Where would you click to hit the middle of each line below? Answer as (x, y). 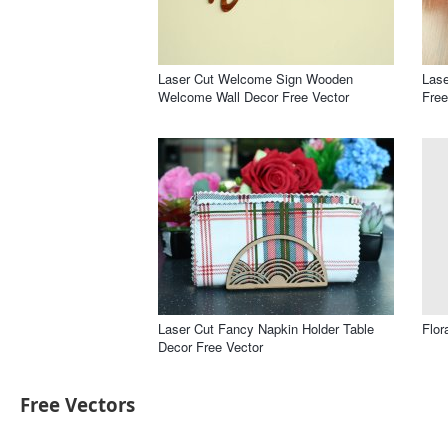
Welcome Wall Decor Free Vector (253, 96)
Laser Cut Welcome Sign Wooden (255, 78)
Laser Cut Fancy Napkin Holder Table (266, 328)
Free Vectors (77, 405)
